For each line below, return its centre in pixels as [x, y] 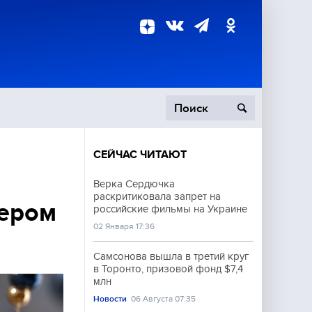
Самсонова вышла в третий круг [171, 256]
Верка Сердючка [134, 184]
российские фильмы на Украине [170, 209]
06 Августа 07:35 [164, 299]
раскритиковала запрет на [157, 196]
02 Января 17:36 [124, 226]
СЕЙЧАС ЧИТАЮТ [140, 155]
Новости [110, 299]
